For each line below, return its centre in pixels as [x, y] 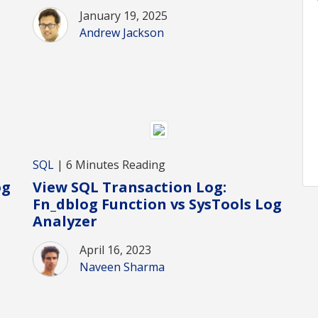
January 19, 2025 [124, 15]
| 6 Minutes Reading [110, 165]
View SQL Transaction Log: [130, 187]
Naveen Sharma [122, 267]
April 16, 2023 [115, 250]
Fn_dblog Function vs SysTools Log [157, 204]
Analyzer [65, 221]
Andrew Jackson [122, 32]
